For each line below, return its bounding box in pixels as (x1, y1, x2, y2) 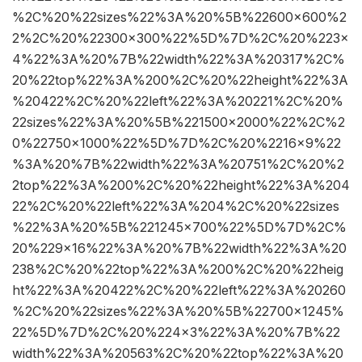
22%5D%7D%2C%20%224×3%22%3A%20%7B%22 (12, 324, 340, 341)
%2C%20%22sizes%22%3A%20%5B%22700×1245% (12, 303, 344, 320)
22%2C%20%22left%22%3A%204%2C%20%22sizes (12, 198, 339, 215)
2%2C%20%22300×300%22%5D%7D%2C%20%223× (12, 30, 349, 47)
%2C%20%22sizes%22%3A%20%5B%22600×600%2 (12, 9, 347, 26)
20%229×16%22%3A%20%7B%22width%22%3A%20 (12, 240, 347, 257)
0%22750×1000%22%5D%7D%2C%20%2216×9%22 (12, 135, 341, 152)
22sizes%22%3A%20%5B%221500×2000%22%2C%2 (12, 114, 345, 131)
